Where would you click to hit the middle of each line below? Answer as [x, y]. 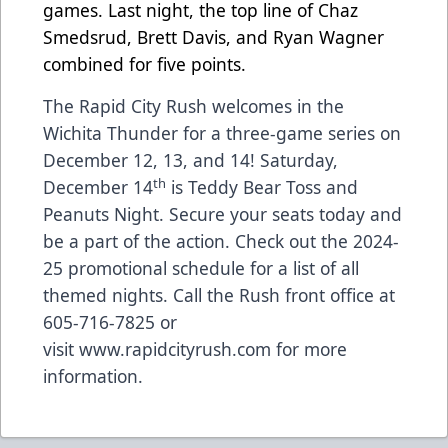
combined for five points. [144, 64]
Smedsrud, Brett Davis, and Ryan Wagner [213, 37]
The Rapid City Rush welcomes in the [193, 106]
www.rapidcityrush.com [175, 349]
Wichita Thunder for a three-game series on [222, 133]
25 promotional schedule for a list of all [201, 268]
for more [309, 349]
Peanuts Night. [106, 214]
